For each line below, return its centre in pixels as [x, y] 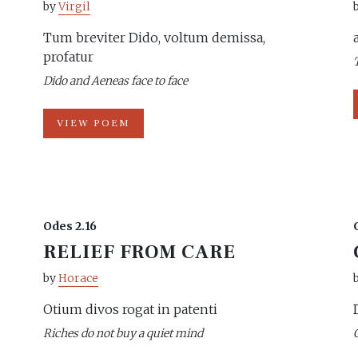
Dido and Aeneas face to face [115, 81]
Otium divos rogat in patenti [130, 309]
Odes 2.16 [70, 226]
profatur [68, 57]
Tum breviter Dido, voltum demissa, [154, 38]
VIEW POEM [93, 123]
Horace [78, 278]
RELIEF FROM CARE [140, 252]
